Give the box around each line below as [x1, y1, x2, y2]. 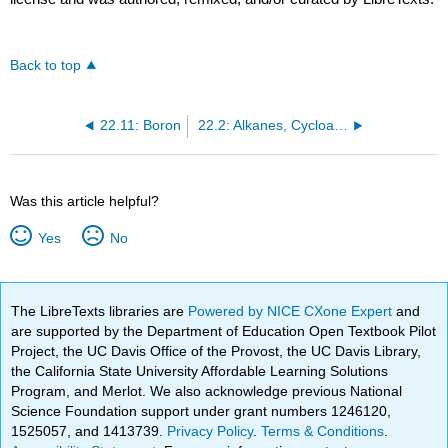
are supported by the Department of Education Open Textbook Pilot [11, 323, 437, 340]
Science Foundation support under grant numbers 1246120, [11, 403, 392, 420]
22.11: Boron [99, 118, 181, 134]
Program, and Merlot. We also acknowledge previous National [11, 383, 403, 400]
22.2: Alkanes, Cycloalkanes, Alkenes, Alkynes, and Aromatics [333, 118, 348, 134]
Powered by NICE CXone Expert [188, 303, 397, 320]
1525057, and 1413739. [11, 423, 168, 440]
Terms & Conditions [261, 423, 385, 440]
